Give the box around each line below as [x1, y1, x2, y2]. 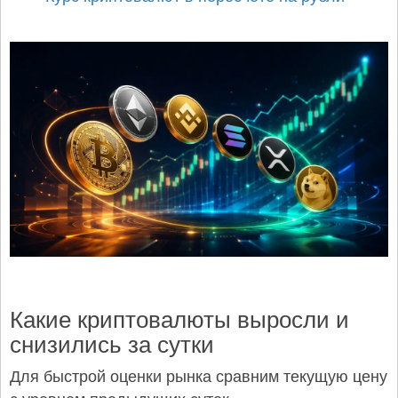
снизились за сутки [10, 325, 214, 359]
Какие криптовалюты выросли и [10, 300, 349, 334]
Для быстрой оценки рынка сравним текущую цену [10, 363, 387, 386]
